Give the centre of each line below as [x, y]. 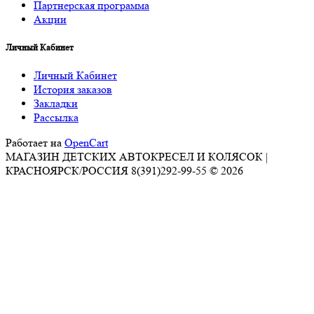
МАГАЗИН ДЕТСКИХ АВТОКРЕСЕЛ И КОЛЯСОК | [137, 157]
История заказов [73, 90]
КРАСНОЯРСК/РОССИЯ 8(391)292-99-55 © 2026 [124, 171]
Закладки [56, 104]
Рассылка [56, 118]
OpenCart [86, 143]
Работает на [35, 143]
